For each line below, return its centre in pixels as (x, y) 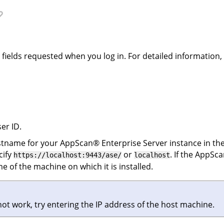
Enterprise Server (133, 143)
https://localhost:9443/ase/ (67, 155)
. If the (182, 154)
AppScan (76, 143)
